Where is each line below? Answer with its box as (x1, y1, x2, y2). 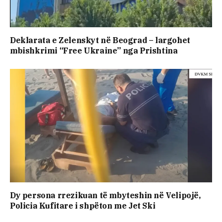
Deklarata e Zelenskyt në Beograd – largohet (10, 35, 190, 45)
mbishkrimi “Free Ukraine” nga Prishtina (10, 45, 178, 55)
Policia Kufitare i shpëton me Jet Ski (10, 201, 156, 211)
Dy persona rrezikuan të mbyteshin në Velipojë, (10, 190, 201, 201)
